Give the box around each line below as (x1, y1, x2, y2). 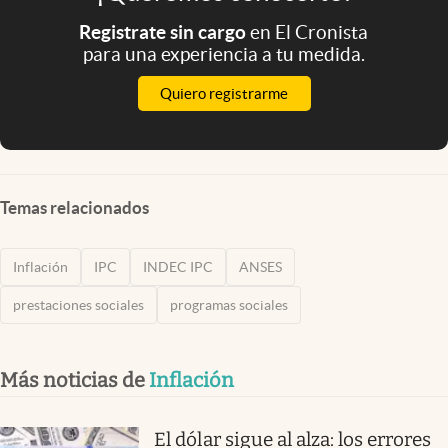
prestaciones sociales (13, 296, 144, 313)
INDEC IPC (143, 258, 213, 275)
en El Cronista (250, 20, 369, 43)
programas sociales (170, 296, 288, 313)
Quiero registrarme (160, 84, 288, 102)
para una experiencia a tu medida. (82, 42, 365, 65)
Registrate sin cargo (79, 20, 251, 43)
